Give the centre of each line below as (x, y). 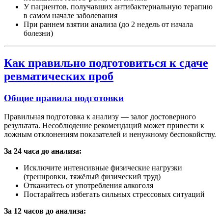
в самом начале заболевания (70, 15)
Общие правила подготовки (64, 98)
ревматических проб (59, 76)
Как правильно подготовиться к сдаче (106, 63)
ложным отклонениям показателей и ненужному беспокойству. (110, 135)
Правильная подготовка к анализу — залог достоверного (100, 117)
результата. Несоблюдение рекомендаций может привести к (104, 126)
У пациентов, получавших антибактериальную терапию (118, 6)
